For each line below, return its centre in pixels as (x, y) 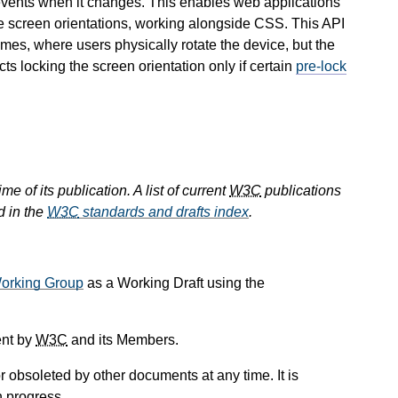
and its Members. (123, 340)
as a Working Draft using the (174, 283)
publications (301, 191)
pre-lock (321, 66)
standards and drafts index (164, 212)
